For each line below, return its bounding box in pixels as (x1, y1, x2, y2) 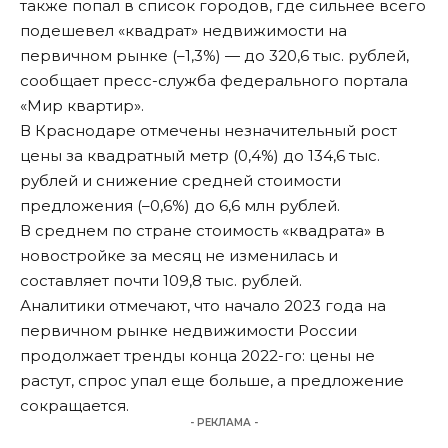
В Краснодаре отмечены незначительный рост (20, 121, 397, 141)
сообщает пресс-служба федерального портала (20, 71, 408, 91)
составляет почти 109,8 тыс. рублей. (20, 271, 302, 291)
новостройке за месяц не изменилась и (20, 246, 338, 266)
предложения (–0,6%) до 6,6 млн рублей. (20, 196, 340, 216)
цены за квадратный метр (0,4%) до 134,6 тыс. (20, 146, 380, 166)
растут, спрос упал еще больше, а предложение (20, 371, 404, 391)
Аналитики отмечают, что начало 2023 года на (20, 296, 386, 316)
